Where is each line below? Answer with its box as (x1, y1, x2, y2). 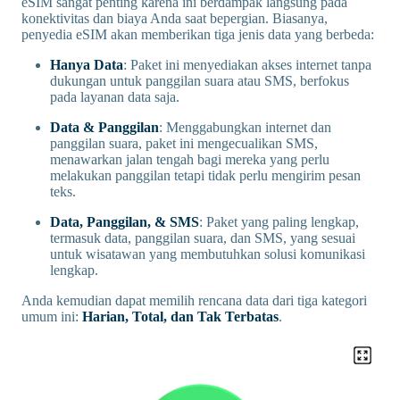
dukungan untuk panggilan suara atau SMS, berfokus (50, 73, 349, 88)
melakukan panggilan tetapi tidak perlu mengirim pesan (50, 168, 361, 183)
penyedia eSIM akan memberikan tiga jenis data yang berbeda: (21, 27, 374, 42)
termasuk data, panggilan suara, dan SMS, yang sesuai (50, 230, 355, 246)
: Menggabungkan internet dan (159, 120, 331, 135)
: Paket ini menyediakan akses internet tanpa (123, 57, 371, 72)
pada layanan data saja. (50, 89, 179, 104)
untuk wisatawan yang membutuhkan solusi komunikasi (50, 246, 365, 262)
